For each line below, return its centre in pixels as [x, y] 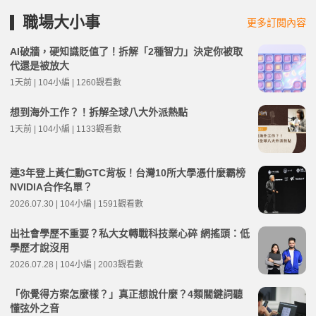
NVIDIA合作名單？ [51, 187]
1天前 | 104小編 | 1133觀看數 [66, 129]
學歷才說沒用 [39, 247]
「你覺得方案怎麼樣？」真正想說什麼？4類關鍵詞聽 [126, 294]
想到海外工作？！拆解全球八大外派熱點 [99, 112]
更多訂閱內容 [276, 22]
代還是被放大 [39, 65]
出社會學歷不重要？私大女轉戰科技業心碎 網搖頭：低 [130, 233]
